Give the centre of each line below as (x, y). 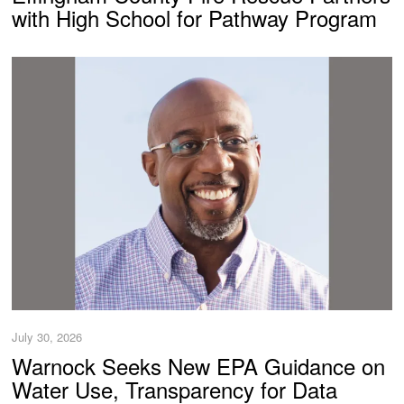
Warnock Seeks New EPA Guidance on (199, 366)
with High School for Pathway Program (195, 18)
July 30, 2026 (47, 337)
